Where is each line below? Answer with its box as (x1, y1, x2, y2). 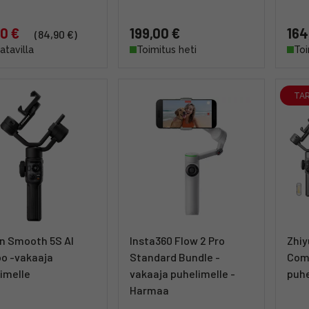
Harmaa (130, 283, 169, 297)
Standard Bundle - (130, 250, 220, 263)
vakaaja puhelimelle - (130, 267, 235, 280)
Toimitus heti (137, 44, 197, 55)
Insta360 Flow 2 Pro (130, 234, 225, 247)
